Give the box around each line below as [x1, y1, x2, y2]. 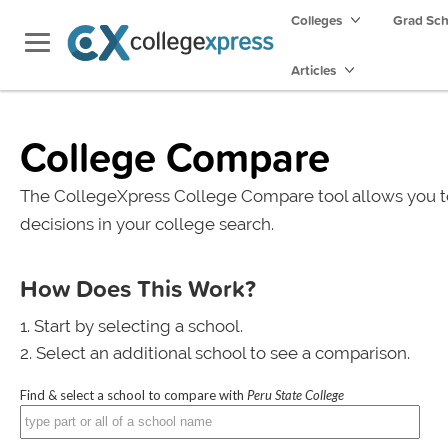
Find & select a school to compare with [20, 387, 247, 403]
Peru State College [247, 387, 344, 403]
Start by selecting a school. [34, 316, 243, 336]
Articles [291, 60, 339, 80]
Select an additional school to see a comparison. [36, 343, 410, 363]
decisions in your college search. [20, 214, 274, 234]
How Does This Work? [20, 271, 256, 305]
